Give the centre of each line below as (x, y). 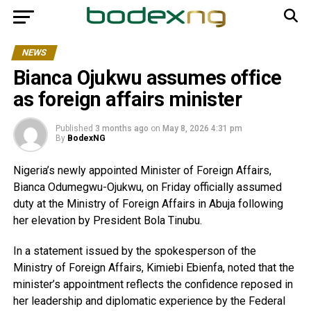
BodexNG (86, 138)
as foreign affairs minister (127, 99)
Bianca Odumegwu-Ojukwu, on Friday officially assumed (147, 187)
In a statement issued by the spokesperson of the (134, 251)
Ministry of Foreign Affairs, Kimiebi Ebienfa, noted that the (153, 268)
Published (74, 128)
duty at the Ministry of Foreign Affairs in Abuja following (148, 204)
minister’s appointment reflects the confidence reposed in (153, 284)
